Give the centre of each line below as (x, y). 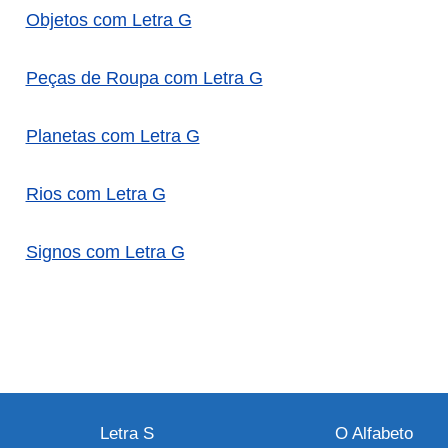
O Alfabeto (374, 433)
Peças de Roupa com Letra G (144, 78)
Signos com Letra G (105, 252)
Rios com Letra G (95, 194)
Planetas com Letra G (112, 136)
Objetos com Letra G (108, 20)
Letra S (126, 433)
